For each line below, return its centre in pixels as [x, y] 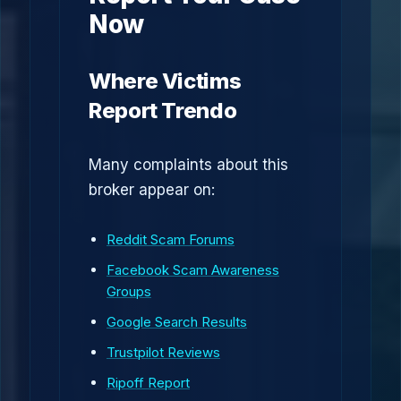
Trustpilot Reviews [163, 352]
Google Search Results [177, 322]
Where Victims [165, 81]
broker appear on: [152, 190]
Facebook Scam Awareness [193, 270]
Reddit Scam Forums [171, 239]
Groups [129, 291]
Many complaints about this [188, 165]
